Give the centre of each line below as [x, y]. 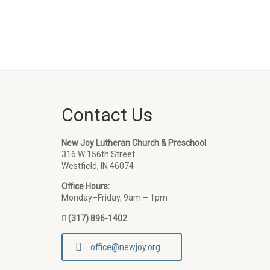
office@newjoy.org [125, 247]
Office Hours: [86, 186]
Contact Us [107, 115]
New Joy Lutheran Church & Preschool [134, 143]
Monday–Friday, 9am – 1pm [115, 198]
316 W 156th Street [98, 154]
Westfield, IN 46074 [98, 166]
